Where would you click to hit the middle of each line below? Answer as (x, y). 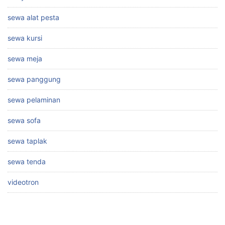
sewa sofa (24, 121)
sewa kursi (25, 38)
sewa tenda (27, 162)
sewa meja (25, 59)
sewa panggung (34, 79)
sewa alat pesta (33, 18)
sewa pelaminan (34, 100)
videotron (23, 182)
